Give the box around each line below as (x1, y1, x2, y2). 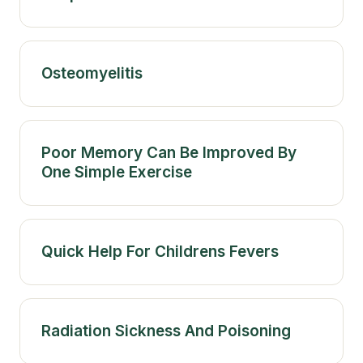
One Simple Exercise (41, 162, 192, 181)
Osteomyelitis (41, 63, 143, 83)
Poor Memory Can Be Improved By (41, 143, 297, 162)
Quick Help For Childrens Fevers (41, 241, 279, 261)
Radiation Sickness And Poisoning (41, 321, 291, 340)
